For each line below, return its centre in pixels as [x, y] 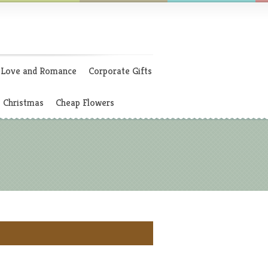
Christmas [23, 103]
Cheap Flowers [85, 103]
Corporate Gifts [120, 71]
